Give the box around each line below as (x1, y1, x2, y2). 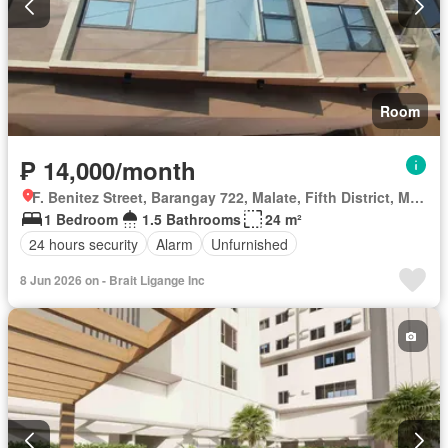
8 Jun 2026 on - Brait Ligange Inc (20, 271, 205, 290)
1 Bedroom (44, 209, 118, 230)
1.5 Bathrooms (142, 209, 241, 230)
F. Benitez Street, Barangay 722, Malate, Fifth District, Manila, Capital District (410, 187, 424, 208)
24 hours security (29, 233, 138, 254)
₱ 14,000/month (20, 153, 196, 188)
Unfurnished (211, 233, 288, 254)
